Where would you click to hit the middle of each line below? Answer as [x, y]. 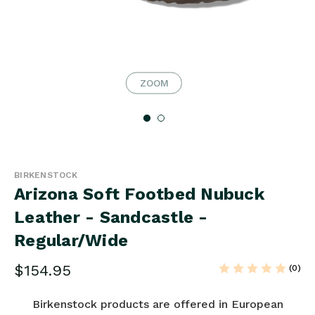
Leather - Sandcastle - [111, 217]
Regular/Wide [71, 240]
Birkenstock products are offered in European [157, 304]
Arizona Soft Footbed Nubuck [139, 194]
